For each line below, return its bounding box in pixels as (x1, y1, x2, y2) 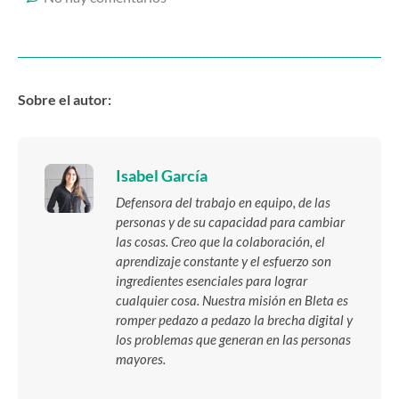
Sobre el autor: (18, 91, 111, 109)
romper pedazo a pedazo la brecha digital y (116, 312, 353, 329)
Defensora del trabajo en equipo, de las (116, 194, 330, 211)
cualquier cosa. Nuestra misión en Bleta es (116, 292, 348, 309)
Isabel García (116, 166, 208, 186)
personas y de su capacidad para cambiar (116, 214, 345, 231)
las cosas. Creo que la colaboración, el (116, 233, 325, 250)
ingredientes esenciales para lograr (116, 273, 307, 289)
